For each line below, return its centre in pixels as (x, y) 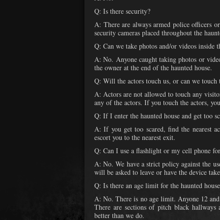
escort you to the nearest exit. (135, 137)
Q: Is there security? (122, 11)
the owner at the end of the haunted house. (153, 68)
